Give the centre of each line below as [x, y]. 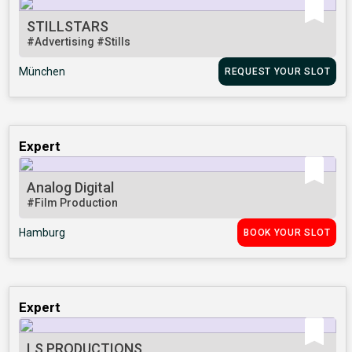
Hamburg [42, 233]
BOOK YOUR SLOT [287, 233]
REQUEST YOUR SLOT [277, 72]
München [42, 72]
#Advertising [62, 42]
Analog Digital [71, 188]
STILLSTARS [68, 27]
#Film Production [73, 203]
